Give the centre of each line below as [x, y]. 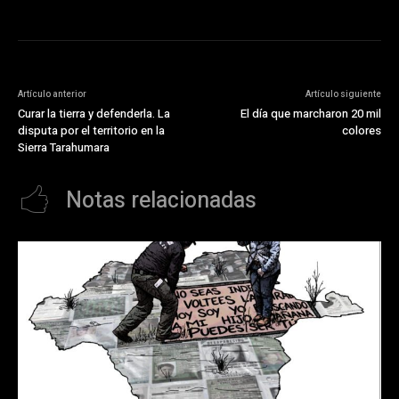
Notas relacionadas [161, 201]
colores [361, 131]
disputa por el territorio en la [91, 131]
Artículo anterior [52, 95]
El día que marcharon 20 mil [310, 114]
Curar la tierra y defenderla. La [94, 114]
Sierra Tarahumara [64, 148]
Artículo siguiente [343, 95]
